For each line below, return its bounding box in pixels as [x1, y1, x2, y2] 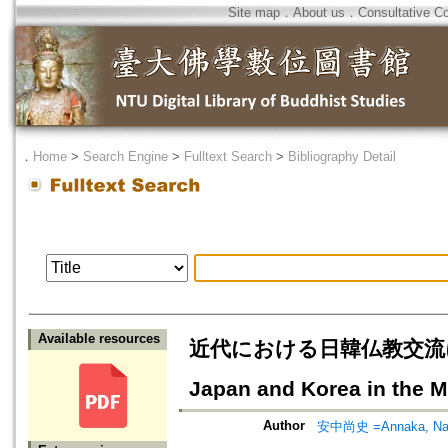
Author [263, 418, 305, 434]
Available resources [38, 331, 160, 347]
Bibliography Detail [288, 149, 396, 164]
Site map [228, 5, 280, 20]
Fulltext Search [184, 149, 272, 164]
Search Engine [83, 149, 168, 164]
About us [293, 5, 345, 20]
